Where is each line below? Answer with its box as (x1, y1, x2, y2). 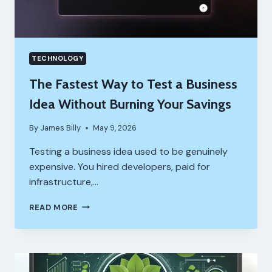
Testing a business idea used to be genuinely (29, 144, 228, 158)
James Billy (40, 122, 81, 133)
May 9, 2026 (93, 122, 137, 133)
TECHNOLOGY (32, 53, 84, 63)
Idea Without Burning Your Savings (29, 95, 231, 112)
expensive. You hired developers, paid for (29, 160, 210, 173)
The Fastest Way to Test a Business (29, 75, 237, 92)
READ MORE (29, 202, 78, 212)
